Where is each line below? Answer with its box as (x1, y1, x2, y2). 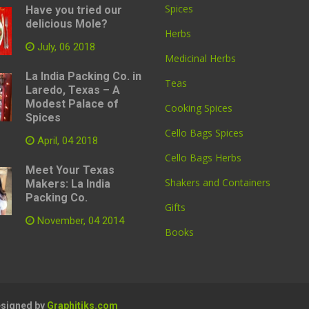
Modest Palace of (25, 97, 119, 110)
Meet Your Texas (25, 163, 114, 177)
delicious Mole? (25, 17, 108, 30)
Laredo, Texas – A (25, 83, 120, 97)
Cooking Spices (165, 101, 232, 114)
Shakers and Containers (165, 176, 270, 189)
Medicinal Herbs (165, 52, 236, 65)
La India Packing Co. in (25, 70, 141, 83)
